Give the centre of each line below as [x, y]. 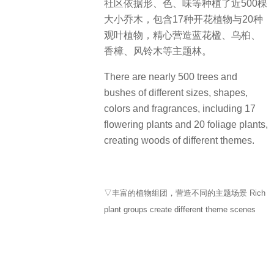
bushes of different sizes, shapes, [176, 93]
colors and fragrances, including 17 [180, 109]
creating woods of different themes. [179, 141]
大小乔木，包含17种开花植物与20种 [183, 19]
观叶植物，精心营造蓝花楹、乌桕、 [182, 35]
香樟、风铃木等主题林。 [158, 51]
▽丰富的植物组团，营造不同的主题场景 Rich [185, 193]
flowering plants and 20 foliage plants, [186, 125]
